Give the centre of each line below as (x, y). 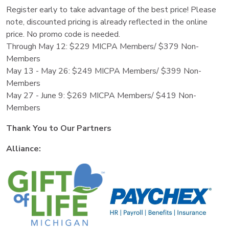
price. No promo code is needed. (63, 35)
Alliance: (24, 149)
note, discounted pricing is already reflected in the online (107, 22)
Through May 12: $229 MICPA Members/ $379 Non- (102, 47)
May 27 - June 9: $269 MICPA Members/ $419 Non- (101, 96)
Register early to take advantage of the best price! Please (111, 10)
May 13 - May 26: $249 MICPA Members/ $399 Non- (104, 71)
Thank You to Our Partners (59, 129)
